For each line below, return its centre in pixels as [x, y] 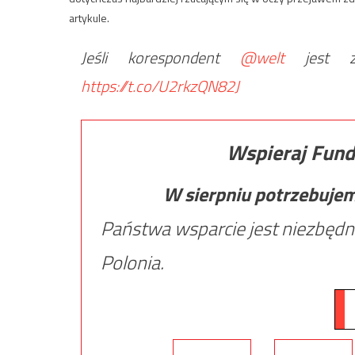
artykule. [89, 18]
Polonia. [132, 263]
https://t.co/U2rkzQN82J [160, 86]
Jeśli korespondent [160, 58]
